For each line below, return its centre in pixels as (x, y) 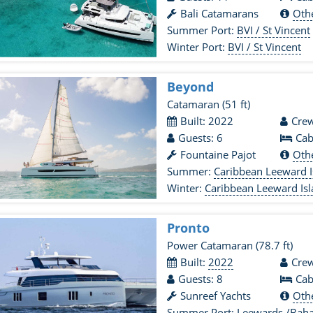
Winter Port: (198, 47)
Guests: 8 (201, 279)
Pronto (189, 228)
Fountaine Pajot (218, 154)
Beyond (191, 87)
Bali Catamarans (220, 13)
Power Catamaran (212, 245)
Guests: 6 (201, 138)
